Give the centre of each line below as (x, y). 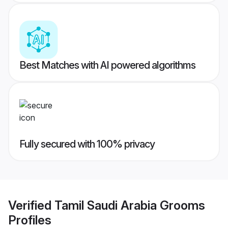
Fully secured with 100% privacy (87, 144)
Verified (31, 205)
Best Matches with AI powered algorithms (107, 65)
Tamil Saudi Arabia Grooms (130, 205)
